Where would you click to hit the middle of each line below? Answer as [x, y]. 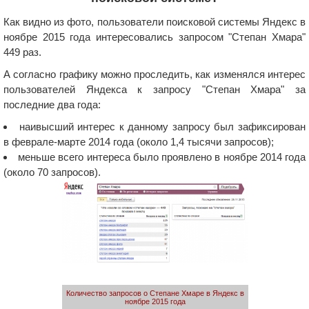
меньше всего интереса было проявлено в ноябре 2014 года [162, 157]
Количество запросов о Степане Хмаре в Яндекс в [155, 293]
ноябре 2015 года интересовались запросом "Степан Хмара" [154, 37]
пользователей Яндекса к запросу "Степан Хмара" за [154, 89]
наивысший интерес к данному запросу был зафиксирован [162, 126]
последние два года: [52, 104]
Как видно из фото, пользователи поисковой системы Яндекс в [154, 21]
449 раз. [22, 52]
